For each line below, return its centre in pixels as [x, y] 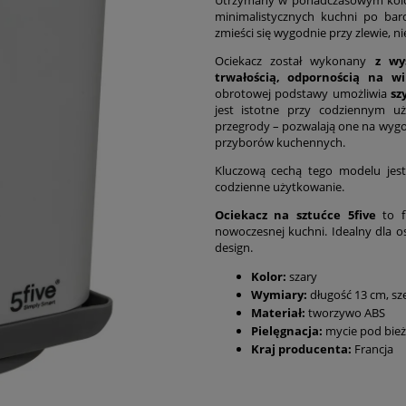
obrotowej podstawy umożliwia [303, 93]
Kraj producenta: [302, 348]
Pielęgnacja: [286, 330]
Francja [373, 348]
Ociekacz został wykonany [290, 60]
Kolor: [268, 276]
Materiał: [279, 312]
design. [233, 247]
